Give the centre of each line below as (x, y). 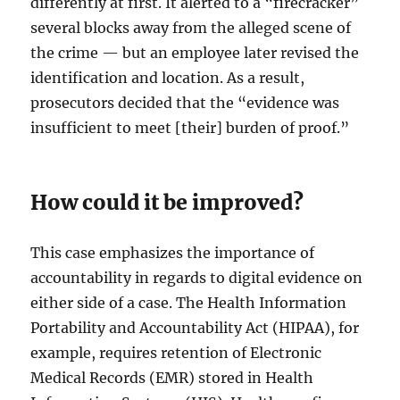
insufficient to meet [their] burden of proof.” (190, 127)
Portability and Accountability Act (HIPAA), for (195, 327)
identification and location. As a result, (168, 77)
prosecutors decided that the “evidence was (185, 102)
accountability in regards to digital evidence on (197, 277)
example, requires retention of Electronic (176, 352)
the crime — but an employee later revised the (195, 52)
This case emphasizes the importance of (173, 252)
